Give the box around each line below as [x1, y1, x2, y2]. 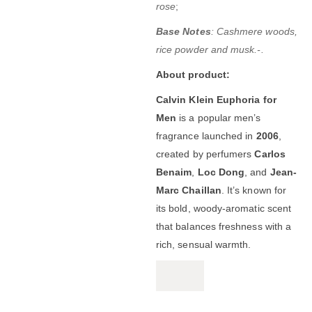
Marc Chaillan [156, 184, 221, 196]
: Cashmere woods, [210, 25, 297, 37]
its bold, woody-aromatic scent [156, 202, 292, 214]
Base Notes [156, 25, 211, 37]
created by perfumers [156, 148, 255, 159]
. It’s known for [221, 184, 287, 196]
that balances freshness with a [156, 220, 292, 232]
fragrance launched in [156, 130, 256, 141]
